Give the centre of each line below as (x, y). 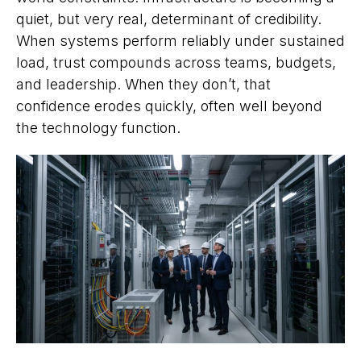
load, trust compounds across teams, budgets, (176, 63)
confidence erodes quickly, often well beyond (169, 106)
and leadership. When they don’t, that (143, 85)
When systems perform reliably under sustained (180, 41)
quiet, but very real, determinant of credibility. (169, 19)
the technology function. (98, 128)
